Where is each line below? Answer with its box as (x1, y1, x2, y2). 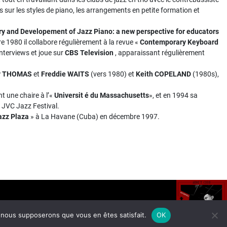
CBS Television (65, 49, 113, 57)
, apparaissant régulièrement (113, 49, 205, 57)
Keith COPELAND (136, 70, 191, 78)
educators (186, 27, 219, 35)
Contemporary (140, 38, 186, 46)
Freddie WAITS (41, 70, 89, 78)
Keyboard (187, 38, 218, 46)
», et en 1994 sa (149, 91, 198, 99)
